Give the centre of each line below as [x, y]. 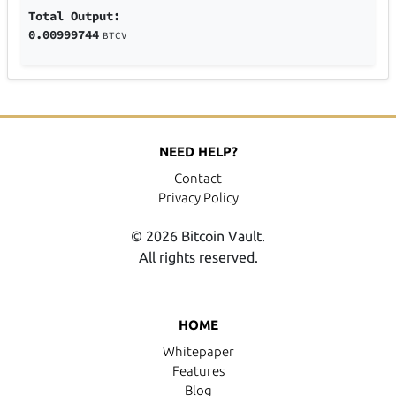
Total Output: [75, 16]
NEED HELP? [198, 152]
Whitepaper [198, 352]
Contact [198, 179]
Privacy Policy [198, 198]
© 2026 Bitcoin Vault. [198, 236]
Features [198, 371]
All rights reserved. [198, 258]
